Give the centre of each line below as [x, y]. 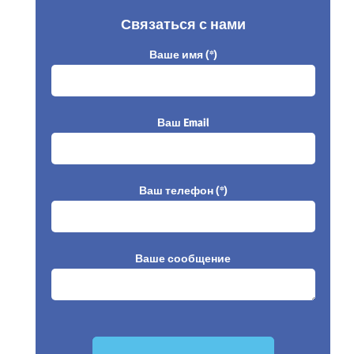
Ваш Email [183, 122]
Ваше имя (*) [183, 54]
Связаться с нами [183, 24]
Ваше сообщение [183, 258]
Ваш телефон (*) [183, 190]
